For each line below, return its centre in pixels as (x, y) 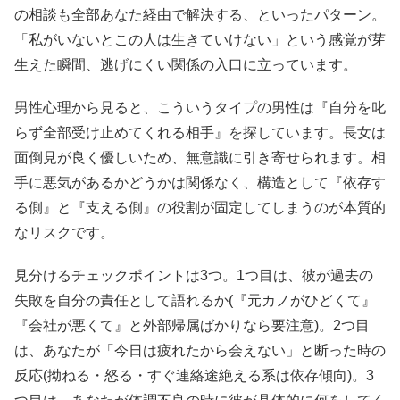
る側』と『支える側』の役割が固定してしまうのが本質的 (200, 207)
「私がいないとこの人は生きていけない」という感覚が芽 (200, 39)
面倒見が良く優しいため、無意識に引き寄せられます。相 (200, 157)
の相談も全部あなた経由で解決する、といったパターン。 (200, 14)
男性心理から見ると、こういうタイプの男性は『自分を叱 (200, 107)
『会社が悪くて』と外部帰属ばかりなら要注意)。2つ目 (192, 325)
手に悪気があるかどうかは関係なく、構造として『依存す (200, 182)
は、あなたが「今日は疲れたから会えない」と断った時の (200, 350)
